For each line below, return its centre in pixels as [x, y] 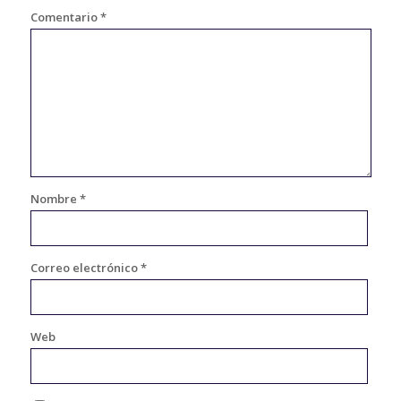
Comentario [65, 17]
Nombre [55, 198]
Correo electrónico [85, 267]
